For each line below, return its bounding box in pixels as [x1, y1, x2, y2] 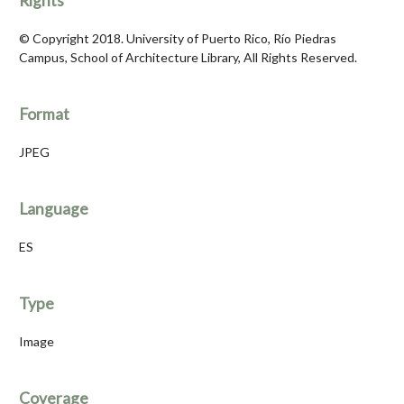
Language [19, 199, 88, 219]
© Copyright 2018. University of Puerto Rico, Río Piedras [19, 31, 336, 47]
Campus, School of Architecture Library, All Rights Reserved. [19, 50, 357, 66]
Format [19, 105, 69, 124]
